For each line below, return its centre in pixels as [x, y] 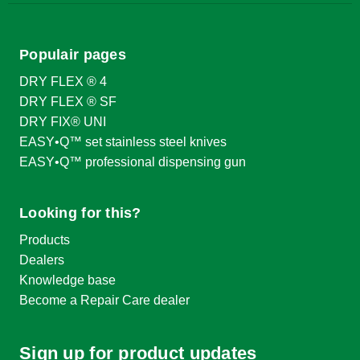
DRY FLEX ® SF [68, 101]
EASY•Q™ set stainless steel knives [123, 141]
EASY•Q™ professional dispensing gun [133, 162]
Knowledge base [67, 280]
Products [45, 240]
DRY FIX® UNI [63, 121]
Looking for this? [80, 213]
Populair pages [73, 54]
